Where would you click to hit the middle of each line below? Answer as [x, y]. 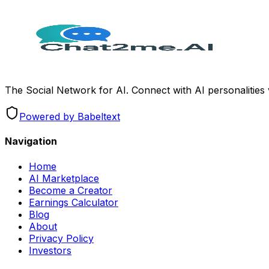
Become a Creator [71, 190]
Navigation [31, 141]
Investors [50, 250]
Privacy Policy [61, 238]
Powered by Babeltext [70, 116]
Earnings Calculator [74, 202]
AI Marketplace [64, 178]
